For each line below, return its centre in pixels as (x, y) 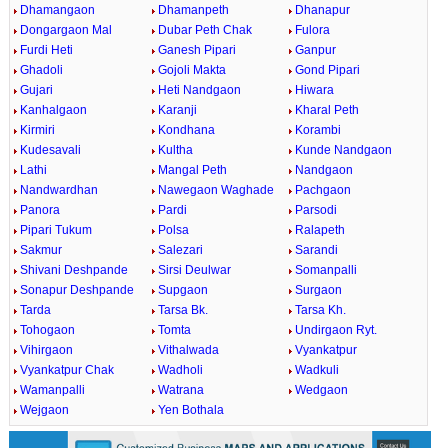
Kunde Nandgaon (344, 150)
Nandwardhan (58, 190)
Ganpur (316, 50)
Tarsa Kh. (321, 310)
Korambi (318, 130)
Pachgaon (323, 190)
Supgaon (182, 290)
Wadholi (180, 370)
